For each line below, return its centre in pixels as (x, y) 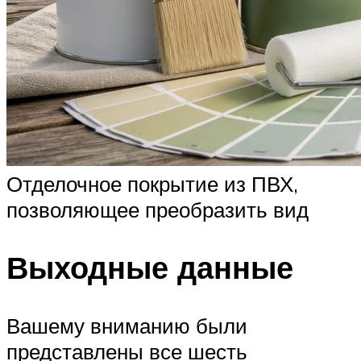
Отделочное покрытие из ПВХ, (152, 183)
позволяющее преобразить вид (158, 209)
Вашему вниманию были (127, 326)
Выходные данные (150, 268)
